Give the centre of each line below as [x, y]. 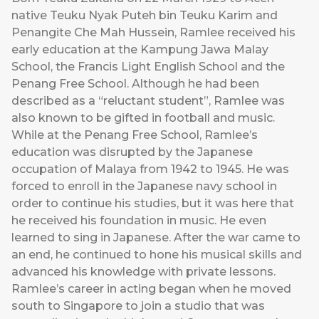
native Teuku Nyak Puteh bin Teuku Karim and [145, 16]
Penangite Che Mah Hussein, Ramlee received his [153, 33]
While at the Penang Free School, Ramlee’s [135, 135]
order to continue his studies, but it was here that [153, 204]
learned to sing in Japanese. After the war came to [156, 238]
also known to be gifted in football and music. [143, 118]
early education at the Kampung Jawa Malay [140, 50]
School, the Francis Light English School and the [148, 67]
